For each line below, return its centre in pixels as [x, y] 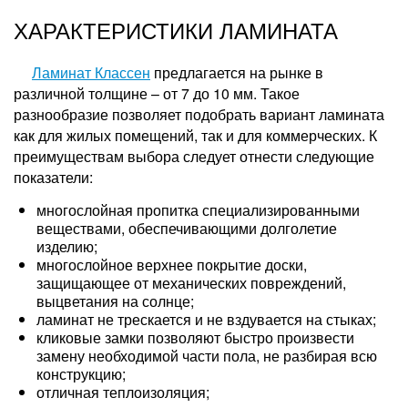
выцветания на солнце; [115, 301]
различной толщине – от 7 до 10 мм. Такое [157, 93]
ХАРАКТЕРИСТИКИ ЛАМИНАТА [176, 30]
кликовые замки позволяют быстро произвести [195, 337]
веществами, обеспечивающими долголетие [187, 228]
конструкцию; [81, 374]
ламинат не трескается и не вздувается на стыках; [206, 319]
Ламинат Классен [91, 72]
